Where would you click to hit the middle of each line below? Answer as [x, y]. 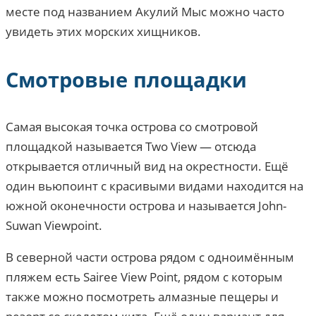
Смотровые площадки [126, 79]
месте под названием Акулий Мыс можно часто [145, 12]
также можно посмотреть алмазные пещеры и [142, 296]
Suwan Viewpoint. [54, 225]
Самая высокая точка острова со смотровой [132, 126]
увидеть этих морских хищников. [103, 32]
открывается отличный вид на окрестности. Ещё [147, 166]
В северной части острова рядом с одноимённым [150, 257]
